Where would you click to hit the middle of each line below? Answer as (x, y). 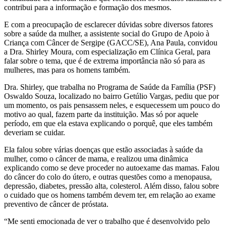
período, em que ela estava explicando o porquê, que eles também (108, 123)
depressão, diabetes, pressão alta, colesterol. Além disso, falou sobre (111, 186)
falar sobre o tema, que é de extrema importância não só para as (104, 61)
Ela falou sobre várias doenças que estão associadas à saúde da (103, 149)
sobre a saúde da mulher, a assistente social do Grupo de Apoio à (107, 33)
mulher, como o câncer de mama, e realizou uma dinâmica (96, 158)
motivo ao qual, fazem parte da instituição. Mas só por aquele (101, 114)
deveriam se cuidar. (35, 132)
